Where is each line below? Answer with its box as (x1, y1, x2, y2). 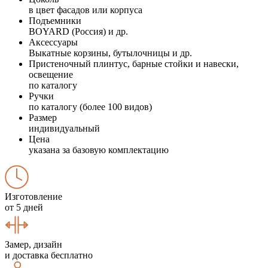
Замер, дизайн (5, 239, 62, 249)
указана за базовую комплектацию (29, 144, 169, 155)
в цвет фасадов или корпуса (29, 4, 142, 15)
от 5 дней (5, 202, 43, 212)
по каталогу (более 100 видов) (29, 101, 152, 112)
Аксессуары (29, 36, 78, 47)
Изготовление (5, 191, 62, 202)
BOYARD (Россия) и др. (29, 26, 128, 36)
